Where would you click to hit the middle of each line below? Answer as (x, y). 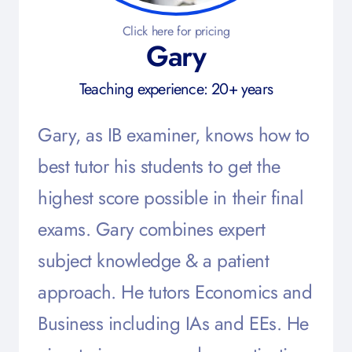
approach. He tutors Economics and (175, 292)
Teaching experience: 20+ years (176, 89)
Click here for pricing (176, 31)
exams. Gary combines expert (152, 229)
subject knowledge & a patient (154, 260)
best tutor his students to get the (159, 166)
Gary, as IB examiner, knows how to (174, 135)
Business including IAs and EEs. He (173, 323)
